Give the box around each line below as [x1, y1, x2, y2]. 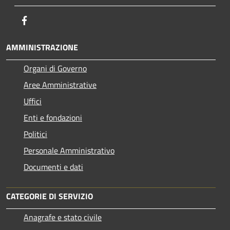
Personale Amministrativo [24, 144, 114, 157]
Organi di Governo [24, 62, 87, 74]
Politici [24, 127, 47, 140]
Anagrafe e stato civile [24, 210, 102, 223]
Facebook [30, 13, 62, 26]
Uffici [24, 94, 42, 107]
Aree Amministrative [24, 78, 97, 91]
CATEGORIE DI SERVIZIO [6, 189, 93, 202]
